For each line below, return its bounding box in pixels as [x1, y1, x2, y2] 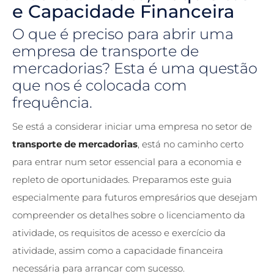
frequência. [12, 93, 92, 111]
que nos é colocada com [12, 76, 187, 94]
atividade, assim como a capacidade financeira [12, 244, 223, 256]
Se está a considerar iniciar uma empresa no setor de [12, 120, 252, 132]
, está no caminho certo [138, 138, 243, 150]
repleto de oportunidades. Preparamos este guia [12, 173, 232, 185]
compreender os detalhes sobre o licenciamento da [12, 209, 245, 221]
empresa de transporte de [12, 42, 199, 60]
